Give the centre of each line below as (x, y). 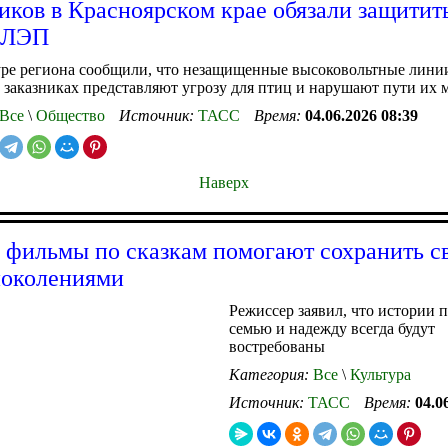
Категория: (271, 374)
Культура (378, 374)
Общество (68, 115)
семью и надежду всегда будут (332, 328)
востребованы (277, 346)
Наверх (224, 182)
